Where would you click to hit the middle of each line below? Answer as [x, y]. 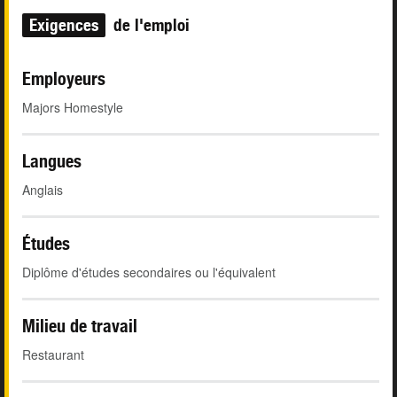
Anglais [43, 190]
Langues [52, 161]
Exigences [64, 25]
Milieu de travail [80, 326]
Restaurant [53, 355]
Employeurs [64, 79]
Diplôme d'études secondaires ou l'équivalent [149, 272]
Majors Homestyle [73, 108]
